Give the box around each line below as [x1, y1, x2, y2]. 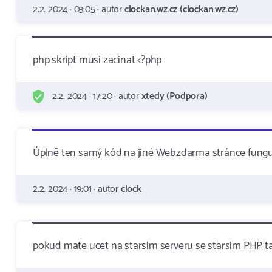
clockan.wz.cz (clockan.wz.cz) [124, 1, 239, 18]
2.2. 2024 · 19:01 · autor [33, 181, 121, 197]
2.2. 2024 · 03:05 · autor [33, 1, 124, 18]
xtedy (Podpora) [141, 88, 208, 104]
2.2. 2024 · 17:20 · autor [50, 88, 141, 104]
